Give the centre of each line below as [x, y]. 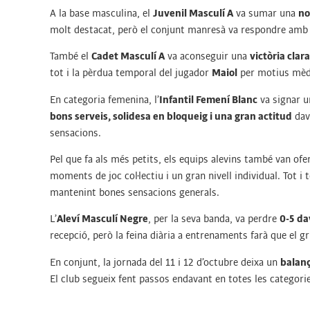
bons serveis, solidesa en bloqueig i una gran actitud [171, 116]
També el [71, 56]
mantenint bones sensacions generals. [135, 192]
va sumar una [266, 13]
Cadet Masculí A [128, 56]
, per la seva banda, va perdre [214, 219]
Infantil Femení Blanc [208, 99]
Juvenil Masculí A [193, 13]
